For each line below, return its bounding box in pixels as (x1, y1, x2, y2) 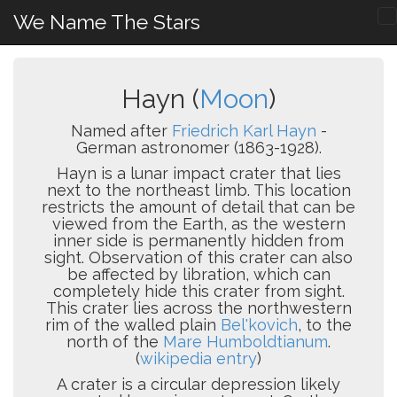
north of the (66, 332, 163, 351)
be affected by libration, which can (66, 265, 331, 284)
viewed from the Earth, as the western (51, 214, 346, 233)
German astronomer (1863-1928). (75, 138, 322, 157)
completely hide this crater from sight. (52, 282, 345, 300)
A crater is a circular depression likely (57, 375, 340, 393)
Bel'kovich (221, 315, 298, 334)
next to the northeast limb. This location (46, 181, 351, 199)
